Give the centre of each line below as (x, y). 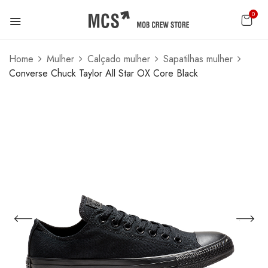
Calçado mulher (119, 59)
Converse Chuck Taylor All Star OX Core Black (103, 73)
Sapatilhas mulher (198, 59)
